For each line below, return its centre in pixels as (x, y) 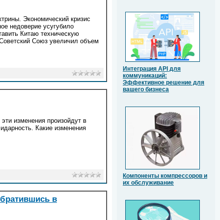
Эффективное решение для (164, 83)
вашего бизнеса (146, 90)
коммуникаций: (145, 76)
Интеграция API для (152, 69)
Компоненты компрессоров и (165, 176)
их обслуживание (148, 183)
